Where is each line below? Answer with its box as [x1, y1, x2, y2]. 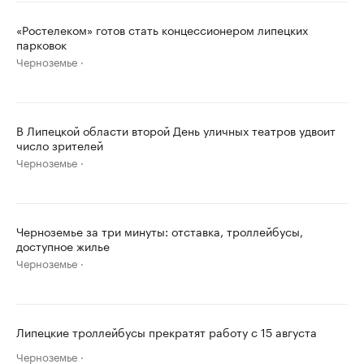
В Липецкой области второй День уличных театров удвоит [16, 121, 336, 139]
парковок [16, 35, 67, 53]
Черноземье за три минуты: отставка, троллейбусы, [16, 222, 303, 240]
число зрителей [16, 136, 103, 154]
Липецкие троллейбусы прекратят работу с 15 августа [16, 323, 317, 340]
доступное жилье [16, 236, 110, 254]
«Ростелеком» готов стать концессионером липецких [16, 20, 308, 38]
